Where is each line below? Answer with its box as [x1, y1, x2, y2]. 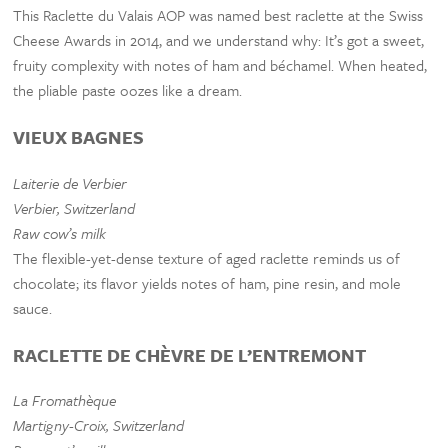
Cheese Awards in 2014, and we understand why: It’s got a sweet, [13, 28, 425, 51]
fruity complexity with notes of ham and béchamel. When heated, [13, 53, 428, 76]
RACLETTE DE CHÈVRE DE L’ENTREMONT [13, 341, 367, 368]
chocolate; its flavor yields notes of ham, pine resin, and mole [13, 271, 402, 294]
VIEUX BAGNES [13, 123, 145, 150]
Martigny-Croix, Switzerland [13, 414, 185, 437]
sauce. [13, 296, 53, 319]
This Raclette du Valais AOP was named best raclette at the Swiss [13, 3, 424, 26]
